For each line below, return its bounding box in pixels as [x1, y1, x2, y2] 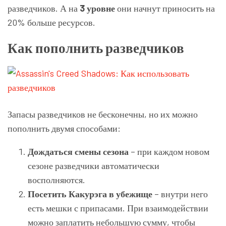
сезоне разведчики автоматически [28, 159, 159, 171]
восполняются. [28, 174, 85, 185]
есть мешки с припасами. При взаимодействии [28, 202, 208, 213]
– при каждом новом [129, 145, 209, 157]
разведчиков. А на [8, 2, 80, 14]
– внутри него [152, 188, 208, 199]
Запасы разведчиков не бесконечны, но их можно [8, 108, 198, 120]
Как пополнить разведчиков [8, 39, 184, 56]
